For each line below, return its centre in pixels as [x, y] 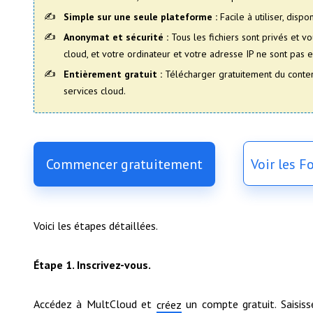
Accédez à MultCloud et [95, 304]
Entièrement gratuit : [113, 74]
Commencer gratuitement [124, 164]
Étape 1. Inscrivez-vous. [92, 264]
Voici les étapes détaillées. [96, 225]
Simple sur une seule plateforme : [140, 16]
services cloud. [95, 90]
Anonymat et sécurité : [116, 37]
